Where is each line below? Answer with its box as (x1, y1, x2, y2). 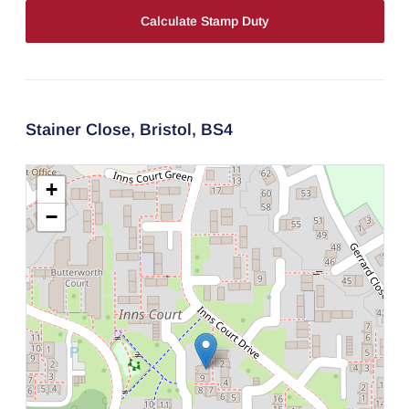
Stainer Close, (25, 121, 140, 140)
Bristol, (139, 121, 201, 140)
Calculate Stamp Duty (140, 14, 269, 29)
